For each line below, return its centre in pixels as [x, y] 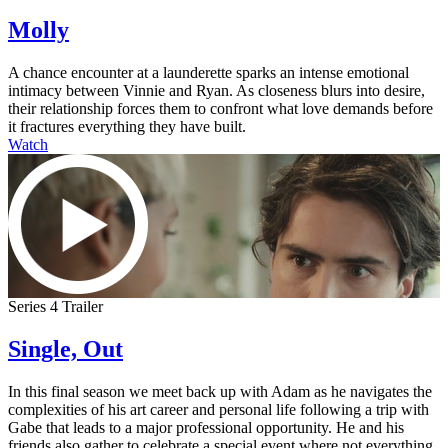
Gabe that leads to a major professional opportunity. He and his [206, 428]
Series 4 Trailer [55, 307]
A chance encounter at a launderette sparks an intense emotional [208, 73]
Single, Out [65, 349]
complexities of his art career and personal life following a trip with [218, 410]
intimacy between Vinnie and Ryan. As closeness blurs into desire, [216, 91]
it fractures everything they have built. [127, 127]
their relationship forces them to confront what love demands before [220, 109]
